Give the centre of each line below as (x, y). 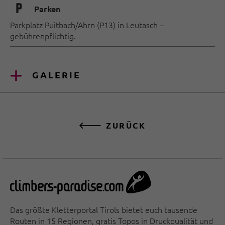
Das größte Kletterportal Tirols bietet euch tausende (104, 209)
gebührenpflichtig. (43, 35)
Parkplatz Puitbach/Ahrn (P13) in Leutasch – (87, 24)
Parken (47, 9)
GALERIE (57, 75)
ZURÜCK (126, 126)
